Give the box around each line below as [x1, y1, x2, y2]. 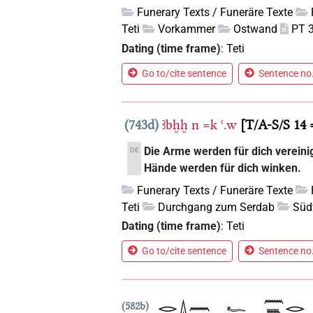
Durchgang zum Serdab [158, 200, 275, 214]
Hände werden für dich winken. [143, 161, 301, 175]
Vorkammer [158, 22, 216, 36]
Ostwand [233, 22, 278, 36]
